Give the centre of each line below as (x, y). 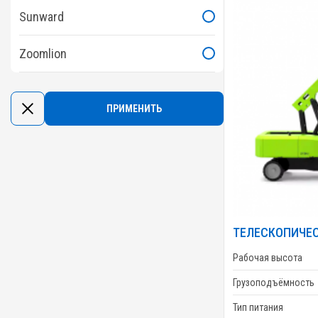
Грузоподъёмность (274, 282)
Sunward (42, 16)
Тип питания (258, 307)
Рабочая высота (268, 257)
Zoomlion (43, 53)
